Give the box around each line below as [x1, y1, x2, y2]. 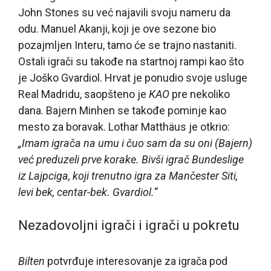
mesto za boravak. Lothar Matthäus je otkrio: [18, 120, 230, 133]
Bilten [18, 254, 45, 267]
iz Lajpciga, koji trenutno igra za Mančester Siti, [18, 169, 238, 182]
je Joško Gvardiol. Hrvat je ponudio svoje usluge [18, 71, 247, 84]
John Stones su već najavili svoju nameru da [18, 5, 230, 19]
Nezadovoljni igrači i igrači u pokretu [18, 217, 240, 233]
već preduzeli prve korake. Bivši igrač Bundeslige [18, 152, 244, 166]
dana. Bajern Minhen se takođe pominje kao [18, 103, 226, 117]
